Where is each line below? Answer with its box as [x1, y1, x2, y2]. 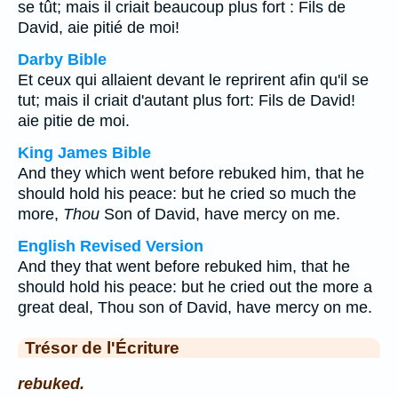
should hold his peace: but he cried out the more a [18, 278, 372, 296]
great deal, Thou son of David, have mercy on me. [18, 298, 372, 316]
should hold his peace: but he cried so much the [18, 185, 356, 203]
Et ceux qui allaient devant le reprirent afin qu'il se [18, 71, 369, 89]
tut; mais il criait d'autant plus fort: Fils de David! [18, 92, 355, 109]
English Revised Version [18, 237, 203, 255]
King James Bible [18, 144, 151, 162]
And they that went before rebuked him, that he [18, 258, 350, 275]
